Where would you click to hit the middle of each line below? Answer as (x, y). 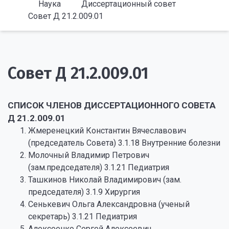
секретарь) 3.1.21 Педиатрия (83, 216)
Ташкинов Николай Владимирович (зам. (105, 180)
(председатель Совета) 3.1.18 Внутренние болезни (124, 143)
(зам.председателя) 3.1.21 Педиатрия (99, 167)
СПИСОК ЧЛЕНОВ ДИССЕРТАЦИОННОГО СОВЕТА (112, 105)
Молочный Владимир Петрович (89, 155)
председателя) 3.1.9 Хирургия (84, 192)
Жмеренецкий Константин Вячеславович (107, 131)
